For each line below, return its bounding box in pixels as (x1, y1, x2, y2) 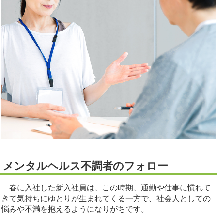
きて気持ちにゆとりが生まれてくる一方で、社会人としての (1, 194, 211, 203)
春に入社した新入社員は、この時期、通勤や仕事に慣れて (1, 184, 211, 192)
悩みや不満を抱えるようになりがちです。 (1, 205, 149, 214)
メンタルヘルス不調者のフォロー (3, 160, 168, 172)
